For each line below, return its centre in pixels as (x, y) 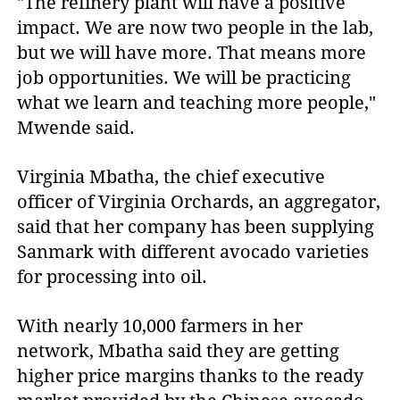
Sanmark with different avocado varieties (193, 251)
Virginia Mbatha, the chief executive (171, 176)
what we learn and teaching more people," (197, 103)
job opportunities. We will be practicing (184, 78)
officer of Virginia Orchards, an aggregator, (199, 201)
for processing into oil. (112, 276)
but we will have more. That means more (192, 53)
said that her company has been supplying (196, 226)
